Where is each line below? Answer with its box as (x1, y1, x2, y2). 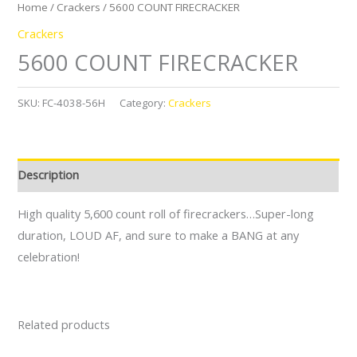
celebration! (18, 249, 80, 265)
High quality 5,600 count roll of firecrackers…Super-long (18, 206, 315, 222)
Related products (18, 316, 111, 333)
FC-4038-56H (42, 95, 106, 110)
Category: (120, 95, 169, 110)
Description (18, 167, 80, 183)
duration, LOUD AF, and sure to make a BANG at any (18, 227, 300, 244)
